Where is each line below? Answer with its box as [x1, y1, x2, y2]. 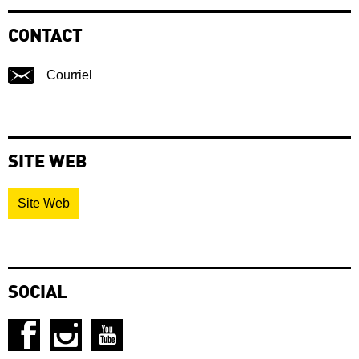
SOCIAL [8, 284, 67, 302]
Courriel [46, 67, 92, 82]
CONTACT [8, 27, 83, 46]
